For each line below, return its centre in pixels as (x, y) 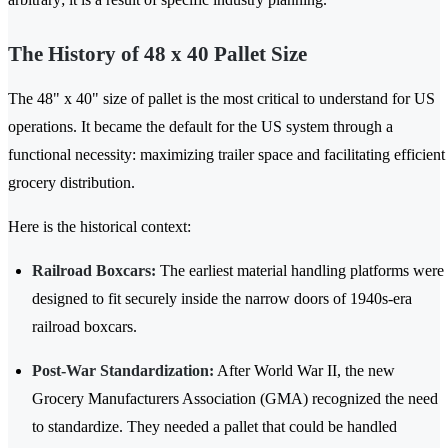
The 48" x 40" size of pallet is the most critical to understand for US (221, 99)
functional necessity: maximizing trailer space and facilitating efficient (226, 155)
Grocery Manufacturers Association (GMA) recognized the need (235, 399)
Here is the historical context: (99, 227)
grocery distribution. (71, 183)
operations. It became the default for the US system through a (200, 127)
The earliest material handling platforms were (300, 271)
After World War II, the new (304, 371)
